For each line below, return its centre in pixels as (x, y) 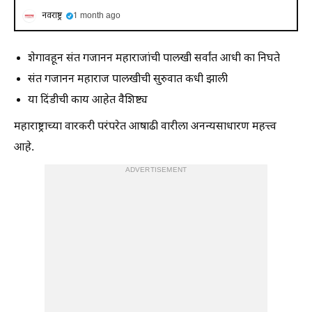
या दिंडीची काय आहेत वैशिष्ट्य (88, 101)
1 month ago (97, 16)
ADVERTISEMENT (156, 170)
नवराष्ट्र (52, 16)
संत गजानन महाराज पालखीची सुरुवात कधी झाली (128, 80)
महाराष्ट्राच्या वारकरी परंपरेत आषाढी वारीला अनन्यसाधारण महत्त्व (145, 127)
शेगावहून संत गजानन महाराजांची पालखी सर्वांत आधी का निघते (154, 59)
